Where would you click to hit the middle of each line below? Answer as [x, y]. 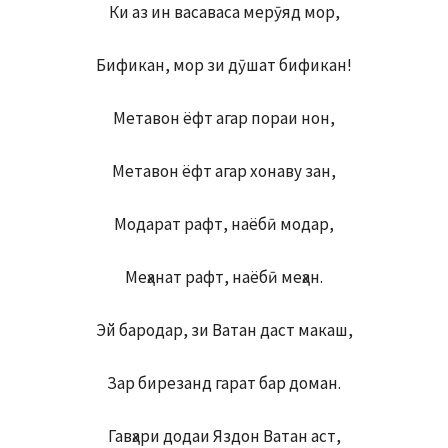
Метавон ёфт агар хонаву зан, [224, 171]
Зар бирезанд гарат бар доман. [224, 383]
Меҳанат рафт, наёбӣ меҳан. [224, 277]
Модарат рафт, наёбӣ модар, [224, 224]
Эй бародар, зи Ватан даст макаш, [224, 330]
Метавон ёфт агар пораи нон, [224, 118]
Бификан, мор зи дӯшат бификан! [224, 65]
